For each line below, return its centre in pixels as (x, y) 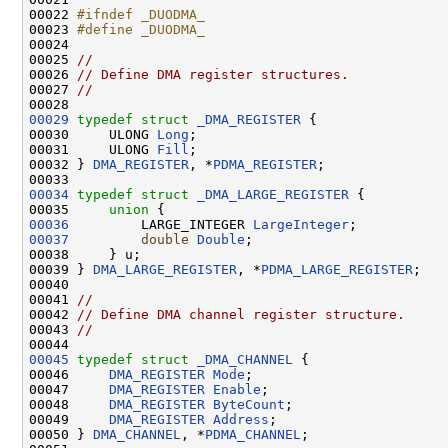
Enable (237, 389)
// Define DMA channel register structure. (241, 314)
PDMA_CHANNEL (253, 434)
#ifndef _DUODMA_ (141, 14)
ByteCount (249, 404)
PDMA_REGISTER (265, 164)
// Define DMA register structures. (213, 74)
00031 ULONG (93, 149)
